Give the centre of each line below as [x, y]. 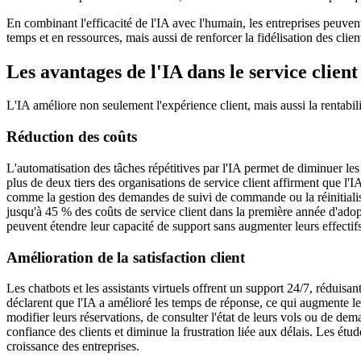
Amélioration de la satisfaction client [126, 257]
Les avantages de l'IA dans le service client [182, 71]
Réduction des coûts [72, 137]
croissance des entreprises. [73, 346]
